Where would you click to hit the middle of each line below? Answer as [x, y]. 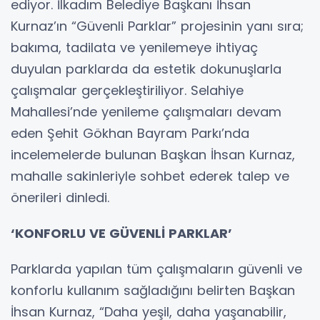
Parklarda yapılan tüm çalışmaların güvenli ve [156, 269]
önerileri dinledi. [60, 197]
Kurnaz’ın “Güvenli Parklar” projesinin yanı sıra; [157, 26]
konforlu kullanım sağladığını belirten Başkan [153, 290]
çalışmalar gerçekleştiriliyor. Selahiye [127, 90]
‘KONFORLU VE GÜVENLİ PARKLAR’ [121, 233]
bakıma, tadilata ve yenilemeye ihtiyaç [134, 47]
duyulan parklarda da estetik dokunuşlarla [146, 69]
